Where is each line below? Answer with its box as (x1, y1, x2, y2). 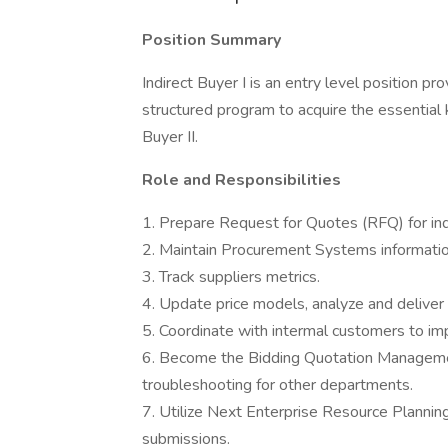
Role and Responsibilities (142, 169, 341, 191)
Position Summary (142, 29, 281, 51)
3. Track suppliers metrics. (142, 266, 320, 288)
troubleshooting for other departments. (142, 374, 413, 396)
